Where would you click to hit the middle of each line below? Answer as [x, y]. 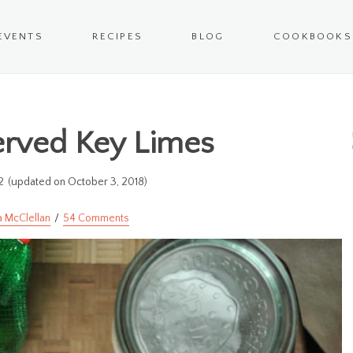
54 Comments [96, 219]
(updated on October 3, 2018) [77, 182]
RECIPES [118, 37]
